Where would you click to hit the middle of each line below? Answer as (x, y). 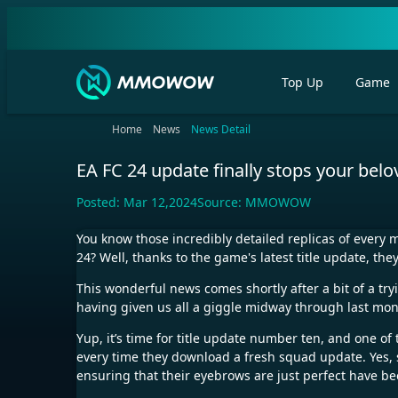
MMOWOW (278, 203)
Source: (221, 203)
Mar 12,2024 (160, 203)
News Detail (221, 129)
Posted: (100, 203)
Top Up (302, 82)
